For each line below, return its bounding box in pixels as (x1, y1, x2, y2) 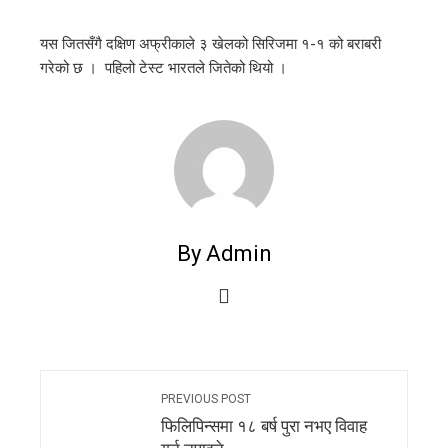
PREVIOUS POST (161, 392, 251, 406)
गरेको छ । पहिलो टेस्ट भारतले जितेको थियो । (40, 59, 287, 77)
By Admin (176, 241, 272, 266)
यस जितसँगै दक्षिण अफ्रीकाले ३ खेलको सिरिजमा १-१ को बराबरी (40, 35, 381, 53)
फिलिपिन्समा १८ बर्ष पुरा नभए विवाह (161, 417, 367, 436)
